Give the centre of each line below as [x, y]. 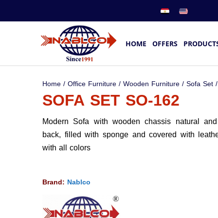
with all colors [66, 148]
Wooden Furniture [151, 84]
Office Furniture [92, 84]
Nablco [79, 182]
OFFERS [165, 43]
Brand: [55, 182]
